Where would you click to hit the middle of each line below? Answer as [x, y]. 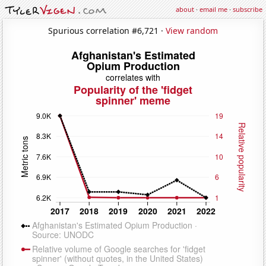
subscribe [248, 9]
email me [213, 9]
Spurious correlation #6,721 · [107, 30]
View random [192, 30]
